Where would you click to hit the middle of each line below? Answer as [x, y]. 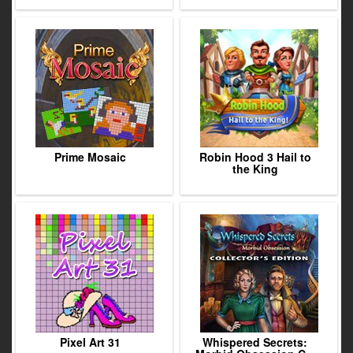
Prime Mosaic [90, 157]
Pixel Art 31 [90, 342]
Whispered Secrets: [255, 342]
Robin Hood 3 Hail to [255, 157]
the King [255, 169]
